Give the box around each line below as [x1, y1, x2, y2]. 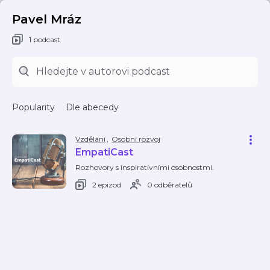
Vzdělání [75, 134, 105, 143]
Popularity [12, 102, 55, 113]
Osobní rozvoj [111, 134, 160, 143]
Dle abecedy [66, 102, 119, 113]
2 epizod [92, 180, 121, 189]
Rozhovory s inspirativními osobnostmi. [75, 163, 214, 172]
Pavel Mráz [12, 12, 81, 27]
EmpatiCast [75, 146, 133, 158]
